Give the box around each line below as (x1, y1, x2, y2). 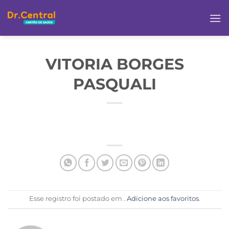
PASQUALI (73, 74, 156, 94)
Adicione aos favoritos (126, 195, 199, 203)
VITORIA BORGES (45, 54, 184, 74)
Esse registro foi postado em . (29, 195, 127, 203)
